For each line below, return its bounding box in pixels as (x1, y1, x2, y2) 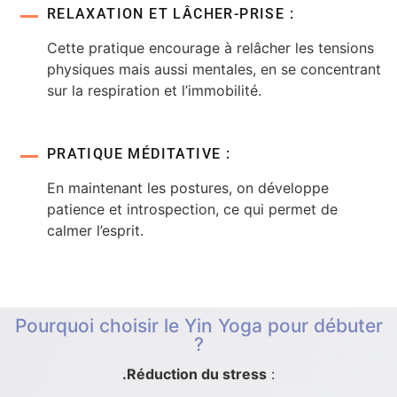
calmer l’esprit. (46, 222, 144, 240)
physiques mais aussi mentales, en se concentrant (46, 59, 381, 78)
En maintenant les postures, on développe (46, 179, 329, 198)
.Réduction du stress (122, 365, 267, 384)
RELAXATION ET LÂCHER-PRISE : (46, 4, 294, 22)
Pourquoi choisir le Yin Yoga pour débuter (14, 315, 383, 338)
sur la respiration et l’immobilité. (46, 81, 261, 99)
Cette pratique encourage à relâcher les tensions (46, 38, 374, 57)
